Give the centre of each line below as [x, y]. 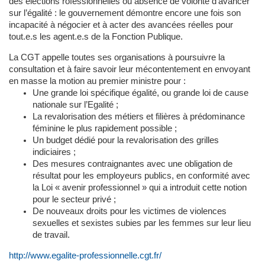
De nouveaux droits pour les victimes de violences [130, 211]
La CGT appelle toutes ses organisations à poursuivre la [117, 57]
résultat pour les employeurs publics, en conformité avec [141, 176]
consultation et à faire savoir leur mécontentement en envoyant [130, 69]
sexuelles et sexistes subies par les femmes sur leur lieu [142, 223]
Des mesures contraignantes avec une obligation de [132, 164]
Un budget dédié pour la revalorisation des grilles [126, 140]
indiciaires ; [54, 152]
